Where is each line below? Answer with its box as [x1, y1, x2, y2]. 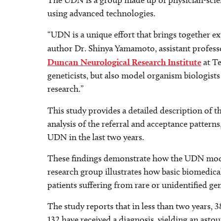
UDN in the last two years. [47, 132, 144, 143]
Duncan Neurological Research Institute [47, 57, 201, 67]
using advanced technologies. [47, 8, 155, 19]
